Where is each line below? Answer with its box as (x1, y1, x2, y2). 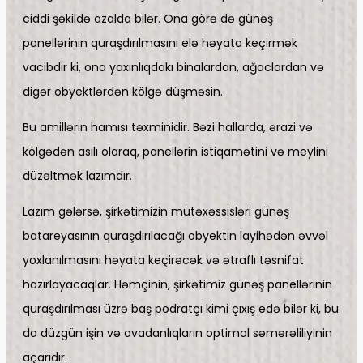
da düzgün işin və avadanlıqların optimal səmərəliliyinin (23, 325, 332, 342)
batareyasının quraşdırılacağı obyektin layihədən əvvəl (23, 228, 328, 245)
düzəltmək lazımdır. (23, 168, 132, 185)
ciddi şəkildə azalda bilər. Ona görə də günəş (23, 11, 273, 28)
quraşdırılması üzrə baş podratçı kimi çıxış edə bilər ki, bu (23, 301, 339, 318)
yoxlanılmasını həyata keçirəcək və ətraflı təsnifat (23, 252, 304, 269)
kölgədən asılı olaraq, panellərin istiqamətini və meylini (23, 143, 328, 160)
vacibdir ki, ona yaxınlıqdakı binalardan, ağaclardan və (23, 59, 324, 76)
